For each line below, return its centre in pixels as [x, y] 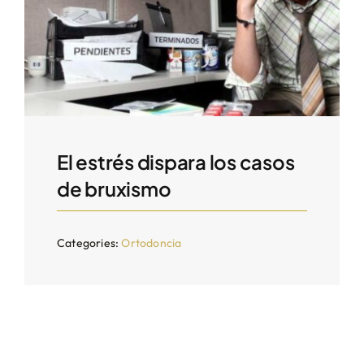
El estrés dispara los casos [175, 161]
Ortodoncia [152, 243]
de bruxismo [114, 188]
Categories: [89, 243]
